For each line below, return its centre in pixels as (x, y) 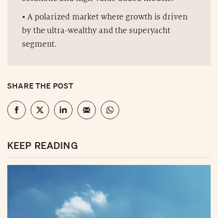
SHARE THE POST (40, 85)
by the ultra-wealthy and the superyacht (96, 30)
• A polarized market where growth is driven (105, 17)
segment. (40, 44)
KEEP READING (43, 145)
